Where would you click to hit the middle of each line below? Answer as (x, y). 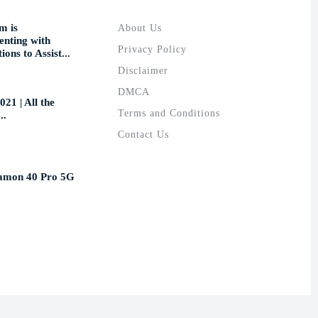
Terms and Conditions (169, 113)
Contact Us (143, 134)
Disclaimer (143, 70)
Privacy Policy (152, 49)
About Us (139, 28)
